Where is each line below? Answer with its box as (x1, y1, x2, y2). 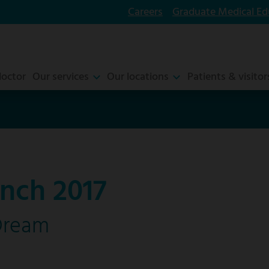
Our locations (107, 68, 169, 86)
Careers (128, 4, 163, 21)
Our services (32, 68, 89, 86)
